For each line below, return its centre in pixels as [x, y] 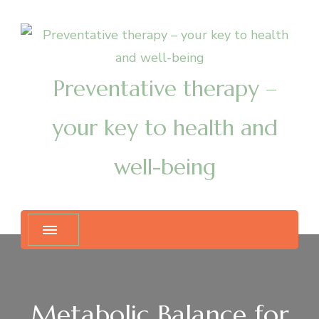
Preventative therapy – [165, 89]
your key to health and [165, 128]
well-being [165, 167]
